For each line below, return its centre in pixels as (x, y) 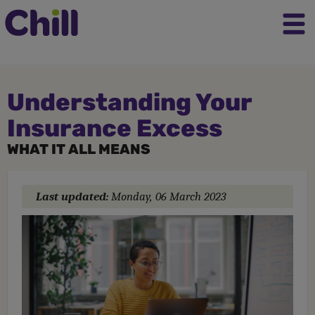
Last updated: (73, 197)
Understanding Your (129, 102)
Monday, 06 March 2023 (168, 197)
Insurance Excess (115, 128)
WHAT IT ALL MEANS (79, 149)
